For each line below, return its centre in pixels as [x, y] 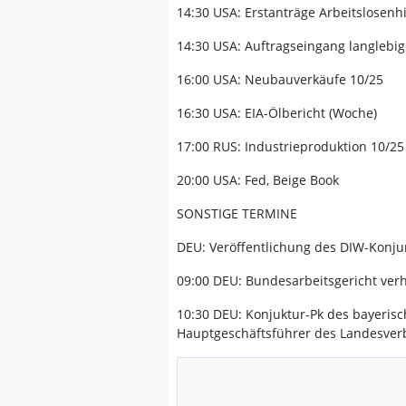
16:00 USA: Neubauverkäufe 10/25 [280, 79]
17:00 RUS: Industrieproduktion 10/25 [290, 146]
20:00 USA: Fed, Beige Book [258, 180]
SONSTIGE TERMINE [237, 213]
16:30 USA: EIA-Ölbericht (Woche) [277, 113]
